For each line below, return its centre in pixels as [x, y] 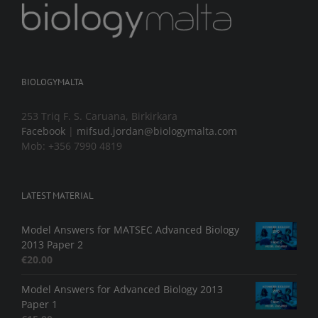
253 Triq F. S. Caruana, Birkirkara [99, 116]
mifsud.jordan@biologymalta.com [157, 131]
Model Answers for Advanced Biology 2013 [122, 290]
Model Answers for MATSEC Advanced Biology [130, 230]
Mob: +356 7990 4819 [72, 146]
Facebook [43, 131]
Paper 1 [39, 305]
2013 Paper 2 [52, 245]
